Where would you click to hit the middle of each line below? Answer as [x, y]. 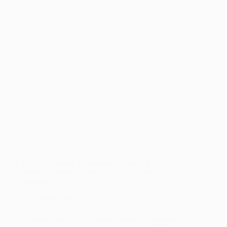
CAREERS [73, 28]
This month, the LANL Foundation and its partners [97, 219]
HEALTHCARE [81, 19]
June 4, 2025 [56, 198]
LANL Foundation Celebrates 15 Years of [82, 163]
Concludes [32, 181]
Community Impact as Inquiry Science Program [91, 172]
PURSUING [74, 9]
